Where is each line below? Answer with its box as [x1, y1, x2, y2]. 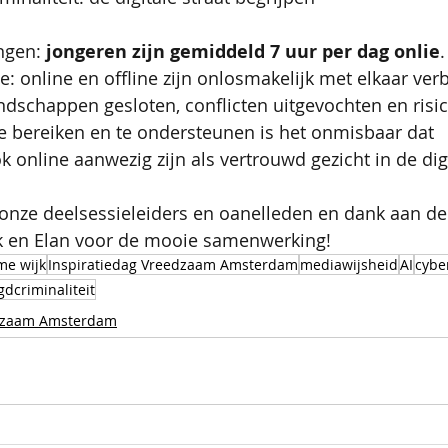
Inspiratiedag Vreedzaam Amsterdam [48, 255, 298, 274]
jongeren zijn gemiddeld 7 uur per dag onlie [46, 39, 440, 64]
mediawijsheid [300, 255, 398, 274]
